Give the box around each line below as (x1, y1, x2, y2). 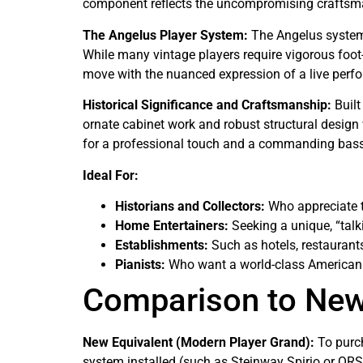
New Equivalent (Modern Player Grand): (83, 334, 314, 350)
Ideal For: (83, 167, 139, 183)
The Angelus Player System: (83, 27, 248, 43)
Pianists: (115, 256, 165, 272)
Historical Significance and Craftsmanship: (83, 97, 331, 113)
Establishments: (115, 237, 208, 253)
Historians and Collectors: (115, 198, 265, 214)
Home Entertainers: (115, 217, 228, 233)
